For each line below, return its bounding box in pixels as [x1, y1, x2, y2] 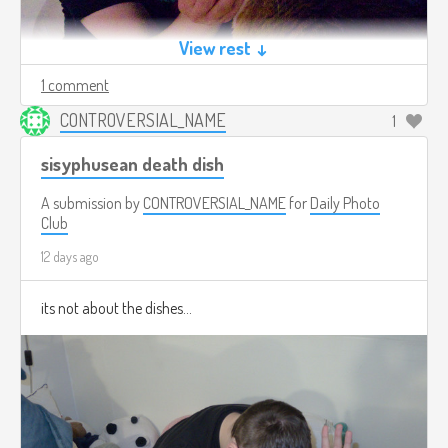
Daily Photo [310, 193, 380, 214]
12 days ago [41, 248, 99, 266]
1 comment [41, 75, 109, 96]
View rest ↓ [179, 37, 269, 60]
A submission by [41, 193, 143, 214]
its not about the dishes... [41, 298, 192, 319]
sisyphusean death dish [41, 152, 224, 176]
